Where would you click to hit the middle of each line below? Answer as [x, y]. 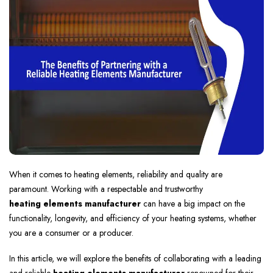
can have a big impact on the [193, 204]
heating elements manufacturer [75, 204]
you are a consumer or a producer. [71, 233]
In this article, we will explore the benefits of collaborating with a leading [135, 259]
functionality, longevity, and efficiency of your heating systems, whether [133, 218]
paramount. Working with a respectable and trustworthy [106, 189]
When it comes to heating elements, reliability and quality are [116, 175]
